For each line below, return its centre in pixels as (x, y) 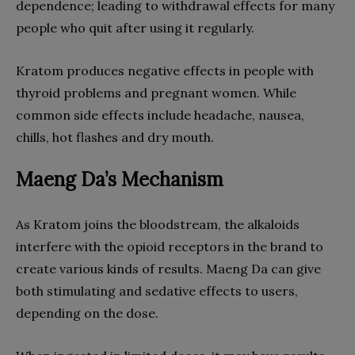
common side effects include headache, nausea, (160, 115)
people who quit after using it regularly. (135, 28)
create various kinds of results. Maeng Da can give (168, 269)
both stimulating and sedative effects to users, (157, 291)
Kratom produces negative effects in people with (165, 71)
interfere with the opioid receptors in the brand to (170, 246)
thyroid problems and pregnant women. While (156, 93)
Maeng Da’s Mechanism (120, 179)
